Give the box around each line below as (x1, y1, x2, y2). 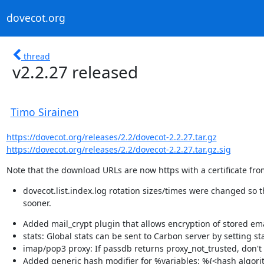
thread (24, 50, 50, 62)
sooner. (22, 197, 51, 209)
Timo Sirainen (10, 104, 79, 119)
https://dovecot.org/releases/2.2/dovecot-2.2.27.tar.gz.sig (6, 143, 231, 155)
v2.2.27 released (12, 60, 138, 83)
